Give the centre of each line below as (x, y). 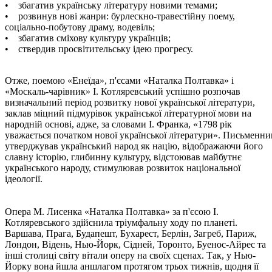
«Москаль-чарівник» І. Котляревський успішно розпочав (123, 91)
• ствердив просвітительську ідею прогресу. (99, 49)
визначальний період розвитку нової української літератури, (130, 102)
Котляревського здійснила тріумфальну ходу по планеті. (121, 222)
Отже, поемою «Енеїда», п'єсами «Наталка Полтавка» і (119, 80)
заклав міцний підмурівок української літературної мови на (128, 113)
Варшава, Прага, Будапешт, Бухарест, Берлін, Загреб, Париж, (131, 233)
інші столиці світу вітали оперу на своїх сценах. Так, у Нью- (130, 255)
